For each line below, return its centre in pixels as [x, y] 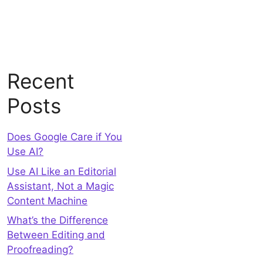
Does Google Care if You [65, 137]
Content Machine [47, 200]
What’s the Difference [58, 220]
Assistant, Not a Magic [60, 186]
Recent [41, 81]
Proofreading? [40, 249]
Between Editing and [56, 235]
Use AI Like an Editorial [62, 171]
